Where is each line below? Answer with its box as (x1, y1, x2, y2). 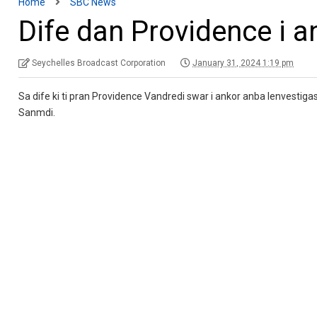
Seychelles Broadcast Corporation (32, 58, 166, 69)
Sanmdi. (18, 107, 56, 119)
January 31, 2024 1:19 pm (192, 58, 294, 69)
